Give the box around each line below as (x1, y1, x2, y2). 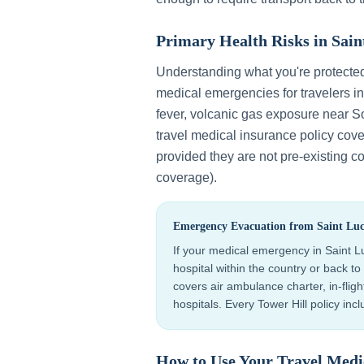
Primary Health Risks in (156, 32, 331, 50)
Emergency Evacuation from (173, 220, 317, 232)
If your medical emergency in (173, 244, 325, 257)
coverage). (156, 171, 217, 184)
